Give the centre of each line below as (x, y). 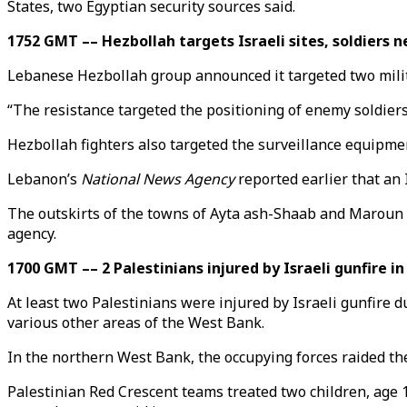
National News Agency (158, 179)
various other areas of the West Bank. (136, 323)
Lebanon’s (44, 179)
